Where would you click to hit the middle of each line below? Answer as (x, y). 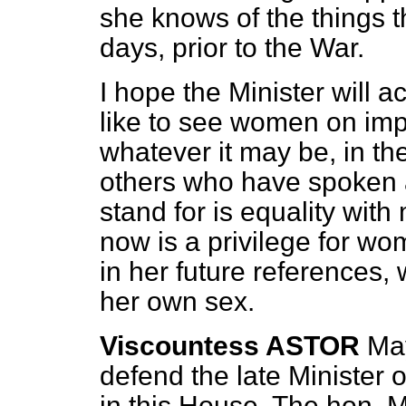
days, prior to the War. (232, 48)
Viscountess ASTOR (230, 346)
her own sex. (177, 301)
